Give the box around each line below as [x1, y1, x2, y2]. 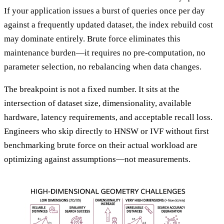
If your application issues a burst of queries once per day [4, 5, 205, 15]
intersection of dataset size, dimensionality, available [4, 98, 191, 108]
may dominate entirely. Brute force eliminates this [4, 33, 180, 43]
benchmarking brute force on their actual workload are [4, 140, 197, 150]
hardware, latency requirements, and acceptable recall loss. [4, 112, 212, 122]
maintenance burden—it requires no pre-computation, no [4, 47, 205, 57]
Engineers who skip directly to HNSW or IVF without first [4, 126, 209, 136]
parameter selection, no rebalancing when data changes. [4, 61, 201, 71]
